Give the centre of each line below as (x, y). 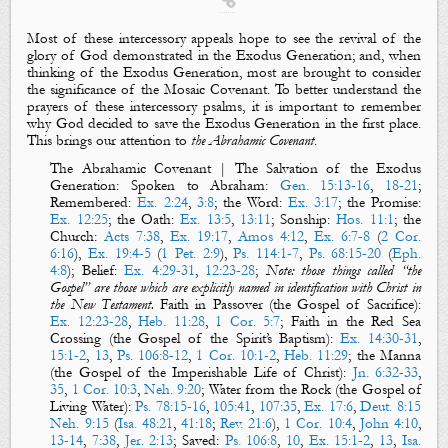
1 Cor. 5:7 (248, 321)
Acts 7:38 (132, 236)
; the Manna (384, 355)
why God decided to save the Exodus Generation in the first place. (224, 124)
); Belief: (96, 270)
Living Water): (93, 406)
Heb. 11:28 (171, 321)
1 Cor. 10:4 (318, 423)
